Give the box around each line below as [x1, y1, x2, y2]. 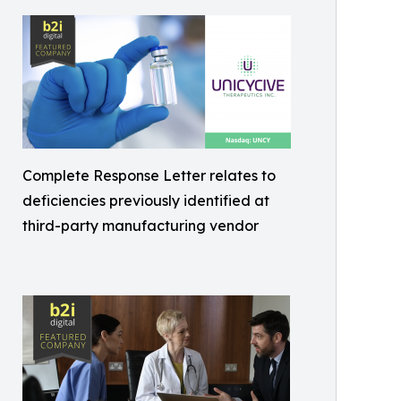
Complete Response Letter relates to [22, 166, 276, 184]
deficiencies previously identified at [22, 192, 269, 209]
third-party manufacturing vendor [22, 217, 259, 235]
